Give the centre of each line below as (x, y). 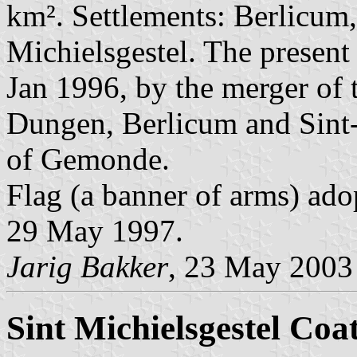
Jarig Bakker (87, 266)
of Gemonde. (88, 159)
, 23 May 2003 (261, 266)
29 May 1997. (95, 230)
